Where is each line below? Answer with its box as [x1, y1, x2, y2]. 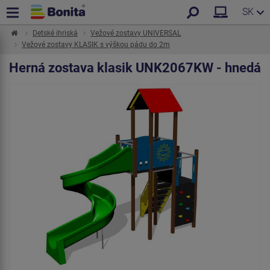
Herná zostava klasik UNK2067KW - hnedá [9, 60, 261, 75]
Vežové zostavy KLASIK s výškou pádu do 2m [22, 40, 171, 49]
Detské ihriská [33, 29, 78, 37]
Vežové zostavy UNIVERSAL [90, 29, 181, 37]
